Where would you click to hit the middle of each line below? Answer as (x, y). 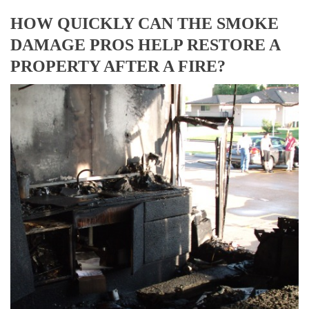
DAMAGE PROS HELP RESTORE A (145, 45)
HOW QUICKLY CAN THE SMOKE (144, 24)
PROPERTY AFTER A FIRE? (118, 67)
